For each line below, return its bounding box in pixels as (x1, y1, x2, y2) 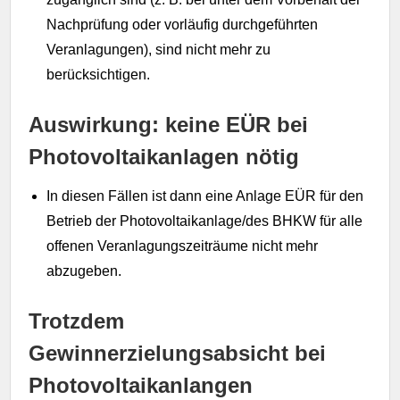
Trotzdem (29, 308, 125, 333)
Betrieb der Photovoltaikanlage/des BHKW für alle (46, 212, 363, 229)
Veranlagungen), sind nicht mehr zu (46, 41, 271, 57)
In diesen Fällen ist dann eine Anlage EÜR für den (46, 187, 364, 204)
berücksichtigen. (46, 66, 151, 82)
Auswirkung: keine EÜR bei (29, 112, 309, 137)
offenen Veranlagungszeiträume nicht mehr (46, 237, 319, 254)
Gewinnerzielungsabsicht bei (29, 340, 327, 365)
